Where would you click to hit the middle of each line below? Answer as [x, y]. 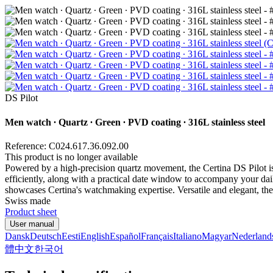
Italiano [187, 236]
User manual [32, 224]
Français [157, 236]
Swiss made [28, 200]
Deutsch [46, 236]
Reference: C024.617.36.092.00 [67, 146]
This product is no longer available [71, 157]
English [95, 236]
